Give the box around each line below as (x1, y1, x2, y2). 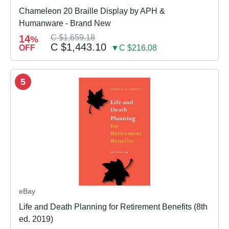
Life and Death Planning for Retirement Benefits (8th (19, 202, 208, 211)
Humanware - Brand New (19, 19, 111, 28)
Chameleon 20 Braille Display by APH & (19, 7, 165, 16)
